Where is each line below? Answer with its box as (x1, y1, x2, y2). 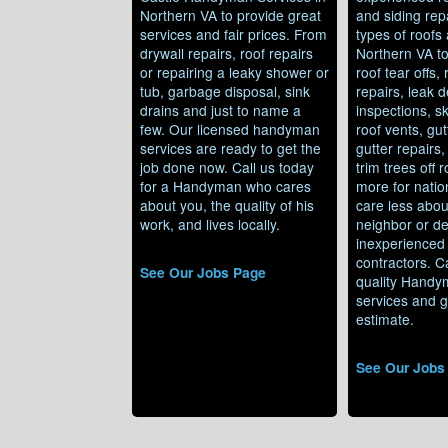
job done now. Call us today (140, 156, 314, 177)
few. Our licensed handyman (140, 118, 320, 139)
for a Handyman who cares (140, 175, 311, 196)
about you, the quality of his (140, 194, 314, 215)
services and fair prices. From (140, 23, 327, 44)
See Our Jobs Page (140, 261, 266, 282)
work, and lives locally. (140, 213, 280, 234)
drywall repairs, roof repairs (140, 42, 313, 63)
